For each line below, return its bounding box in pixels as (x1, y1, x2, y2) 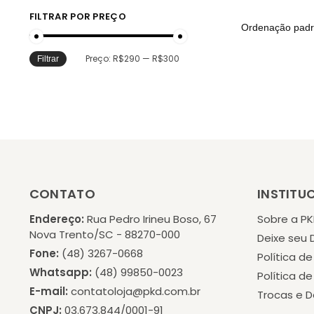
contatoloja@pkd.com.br (70, 284, 200, 299)
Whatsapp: (29, 265, 92, 280)
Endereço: (29, 212, 84, 227)
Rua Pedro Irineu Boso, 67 (86, 212, 217, 227)
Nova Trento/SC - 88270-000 (29, 227, 180, 243)
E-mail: (29, 284, 68, 299)
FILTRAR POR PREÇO (29, 9, 126, 23)
